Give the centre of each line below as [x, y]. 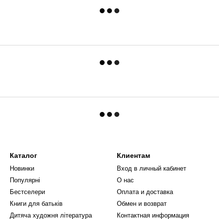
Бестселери [27, 192]
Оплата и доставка [145, 192]
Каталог [23, 155]
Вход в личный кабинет [152, 168]
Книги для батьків [36, 204]
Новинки [22, 168]
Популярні [25, 180]
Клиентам [133, 155]
